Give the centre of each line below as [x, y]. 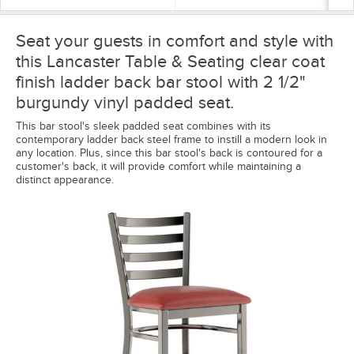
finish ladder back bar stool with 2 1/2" [161, 81]
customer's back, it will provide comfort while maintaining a [158, 166]
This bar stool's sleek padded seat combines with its [143, 126]
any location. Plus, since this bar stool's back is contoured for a [169, 153]
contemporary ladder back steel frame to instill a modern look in [171, 139]
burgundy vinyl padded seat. [125, 102]
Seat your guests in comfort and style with [175, 40]
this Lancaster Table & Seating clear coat [170, 61]
